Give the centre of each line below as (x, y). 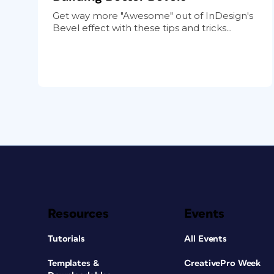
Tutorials (66, 239)
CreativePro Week (223, 263)
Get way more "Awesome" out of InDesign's (153, 15)
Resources (78, 213)
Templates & (74, 263)
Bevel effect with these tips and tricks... (142, 28)
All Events (206, 239)
